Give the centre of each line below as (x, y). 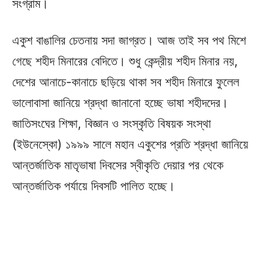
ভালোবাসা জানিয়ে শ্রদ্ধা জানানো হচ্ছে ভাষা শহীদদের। (120, 102)
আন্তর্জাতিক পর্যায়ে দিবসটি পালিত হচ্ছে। (94, 186)
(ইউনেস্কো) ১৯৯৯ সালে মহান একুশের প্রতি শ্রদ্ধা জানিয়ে (130, 144)
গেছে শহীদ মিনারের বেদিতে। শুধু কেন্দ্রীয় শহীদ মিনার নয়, (125, 61)
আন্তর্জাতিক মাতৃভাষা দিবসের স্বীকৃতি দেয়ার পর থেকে (118, 165)
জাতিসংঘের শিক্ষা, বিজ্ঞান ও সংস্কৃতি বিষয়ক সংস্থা (112, 123)
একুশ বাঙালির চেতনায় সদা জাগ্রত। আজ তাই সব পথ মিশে (129, 40)
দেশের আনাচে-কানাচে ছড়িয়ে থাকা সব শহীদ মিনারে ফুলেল (126, 82)
